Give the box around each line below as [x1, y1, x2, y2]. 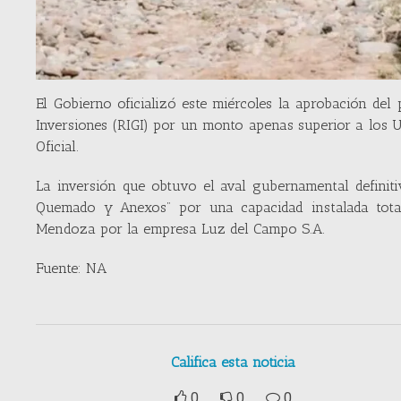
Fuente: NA [36, 260, 112, 277]
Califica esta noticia [170, 354, 295, 371]
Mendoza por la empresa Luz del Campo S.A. [36, 220, 326, 238]
